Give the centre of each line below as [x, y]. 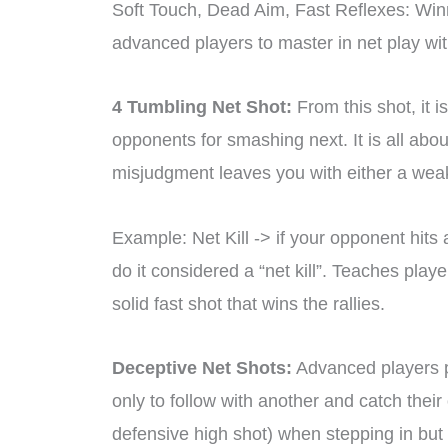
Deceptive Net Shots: [202, 368]
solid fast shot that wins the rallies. [248, 303]
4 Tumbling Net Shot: [202, 107]
